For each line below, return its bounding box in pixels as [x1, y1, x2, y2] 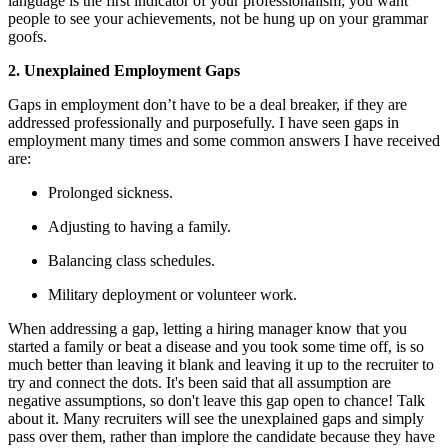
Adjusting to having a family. [48, 217, 231, 235]
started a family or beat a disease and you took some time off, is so [8, 337, 424, 355]
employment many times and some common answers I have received [8, 131, 440, 149]
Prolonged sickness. [48, 183, 173, 201]
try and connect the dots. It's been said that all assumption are [8, 373, 391, 391]
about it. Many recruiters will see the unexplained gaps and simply [8, 409, 424, 427]
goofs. [8, 27, 47, 45]
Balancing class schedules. [48, 251, 215, 269]
